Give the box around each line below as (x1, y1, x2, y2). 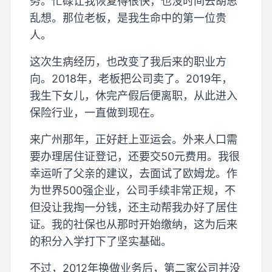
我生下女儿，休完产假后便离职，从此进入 (30, 89, 237, 103)
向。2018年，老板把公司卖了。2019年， (30, 72, 233, 86)
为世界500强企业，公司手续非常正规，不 (30, 184, 236, 197)
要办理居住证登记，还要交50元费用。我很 (30, 150, 240, 163)
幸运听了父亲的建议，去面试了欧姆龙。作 (30, 167, 237, 180)
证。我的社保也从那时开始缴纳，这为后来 (30, 218, 237, 231)
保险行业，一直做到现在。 (30, 106, 161, 120)
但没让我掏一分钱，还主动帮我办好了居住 (30, 201, 237, 214)
